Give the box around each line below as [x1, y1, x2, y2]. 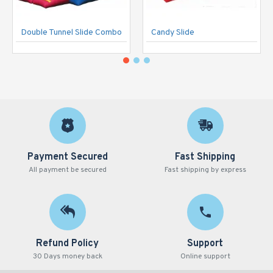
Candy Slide [151, 27, 194, 38]
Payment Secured [27, 151, 108, 163]
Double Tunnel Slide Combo [21, 27, 122, 38]
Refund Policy [36, 238, 99, 250]
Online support [180, 252, 230, 261]
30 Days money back [32, 252, 102, 261]
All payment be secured [28, 165, 107, 175]
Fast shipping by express [164, 165, 246, 175]
